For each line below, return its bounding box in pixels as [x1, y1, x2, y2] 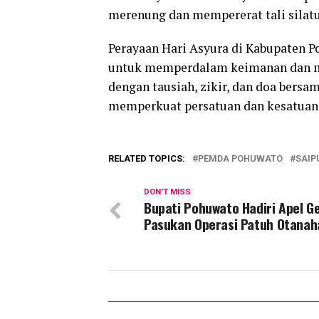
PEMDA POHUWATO [198, 153, 283, 164]
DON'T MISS [144, 187, 191, 197]
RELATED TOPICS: [108, 153, 185, 164]
